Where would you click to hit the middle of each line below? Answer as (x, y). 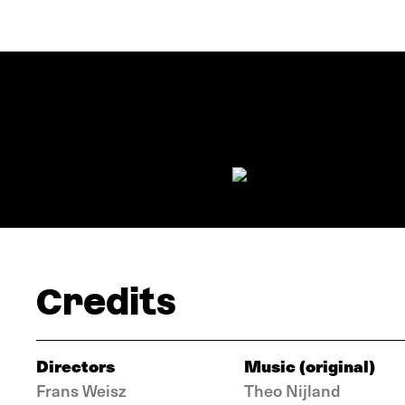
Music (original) (310, 366)
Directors (75, 366)
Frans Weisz (81, 390)
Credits (106, 302)
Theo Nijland (292, 390)
